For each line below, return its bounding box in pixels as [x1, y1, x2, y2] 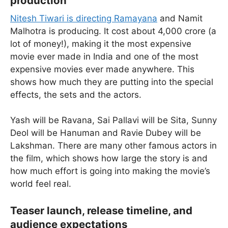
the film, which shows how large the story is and [10, 153, 208, 164]
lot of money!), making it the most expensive [10, 38, 191, 49]
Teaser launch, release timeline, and [10, 204, 192, 217]
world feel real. [10, 179, 71, 189]
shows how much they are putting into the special [10, 76, 213, 87]
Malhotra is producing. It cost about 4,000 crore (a [10, 25, 216, 36]
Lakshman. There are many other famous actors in [10, 140, 217, 151]
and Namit [157, 13, 203, 23]
